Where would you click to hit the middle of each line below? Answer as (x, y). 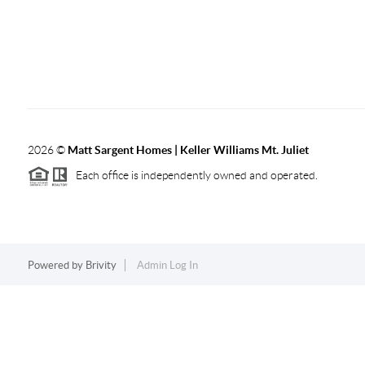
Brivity (101, 265)
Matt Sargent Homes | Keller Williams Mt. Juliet (188, 150)
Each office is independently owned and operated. (193, 175)
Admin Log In (167, 265)
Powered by (56, 265)
